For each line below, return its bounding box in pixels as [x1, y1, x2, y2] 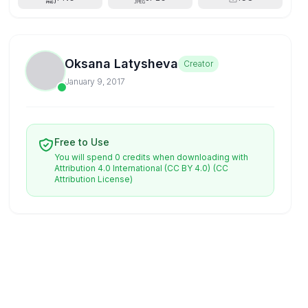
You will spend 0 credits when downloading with [54, 152, 249, 162]
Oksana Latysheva [65, 56, 179, 71]
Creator [184, 58, 214, 69]
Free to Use [54, 136, 110, 148]
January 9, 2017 [65, 76, 126, 87]
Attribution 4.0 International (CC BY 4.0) [54, 163, 211, 173]
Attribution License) [54, 174, 133, 184]
